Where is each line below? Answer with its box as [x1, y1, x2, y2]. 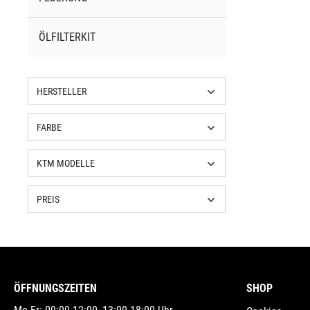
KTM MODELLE [37, 158, 95, 170]
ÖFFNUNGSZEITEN [14, 282, 97, 295]
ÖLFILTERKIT [39, 30, 95, 44]
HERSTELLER [37, 86, 86, 98]
